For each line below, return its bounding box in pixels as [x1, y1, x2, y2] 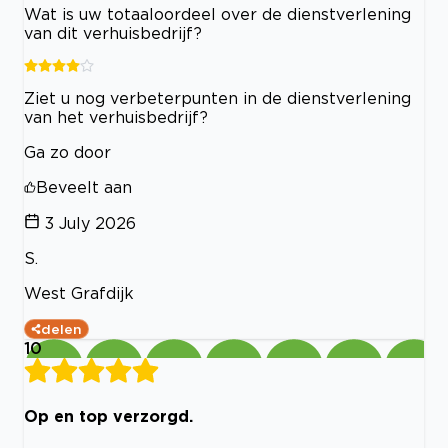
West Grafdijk [24, 284, 134, 303]
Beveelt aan [36, 178, 132, 197]
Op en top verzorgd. [24, 406, 193, 425]
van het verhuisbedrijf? [24, 108, 208, 127]
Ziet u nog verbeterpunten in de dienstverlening [24, 89, 411, 108]
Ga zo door [24, 143, 111, 162]
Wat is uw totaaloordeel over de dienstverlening [24, 5, 411, 24]
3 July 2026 [45, 214, 136, 233]
